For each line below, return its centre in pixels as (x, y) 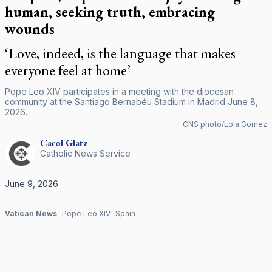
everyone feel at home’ (68, 70)
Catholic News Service (85, 153)
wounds (30, 29)
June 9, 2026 (32, 184)
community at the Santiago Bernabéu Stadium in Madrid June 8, (131, 102)
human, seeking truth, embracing (110, 12)
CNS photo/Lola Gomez (225, 124)
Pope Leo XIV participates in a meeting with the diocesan (119, 91)
